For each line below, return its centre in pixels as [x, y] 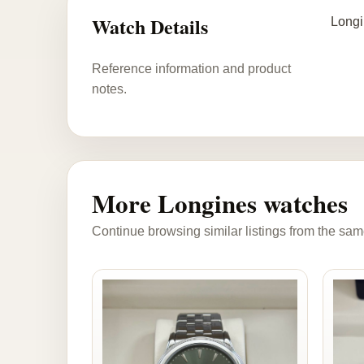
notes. [109, 89]
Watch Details [150, 26]
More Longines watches [220, 203]
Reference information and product [191, 68]
